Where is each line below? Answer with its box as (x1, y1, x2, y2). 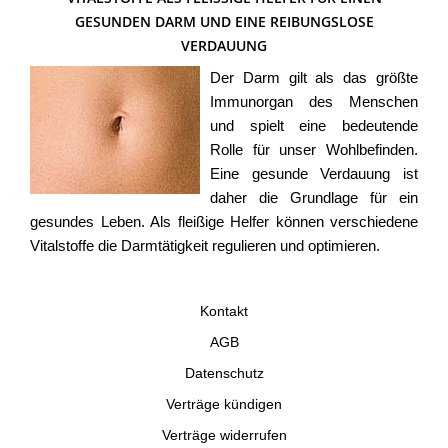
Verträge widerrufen (161, 428, 287, 443)
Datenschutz (184, 366, 264, 381)
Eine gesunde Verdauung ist (210, 166, 418, 182)
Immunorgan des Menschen (210, 94, 418, 110)
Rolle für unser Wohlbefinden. (210, 142, 418, 158)
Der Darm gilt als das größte (210, 70, 418, 86)
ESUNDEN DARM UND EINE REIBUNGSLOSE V (74, 12, 374, 31)
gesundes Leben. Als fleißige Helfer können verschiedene (30, 214, 418, 230)
